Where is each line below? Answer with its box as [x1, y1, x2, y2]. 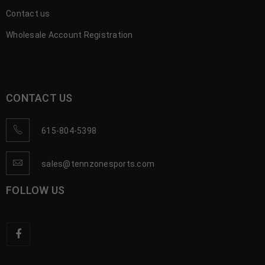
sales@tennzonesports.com [41, 159, 154, 169]
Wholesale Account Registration [6, 30, 133, 40]
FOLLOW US [6, 184, 65, 197]
